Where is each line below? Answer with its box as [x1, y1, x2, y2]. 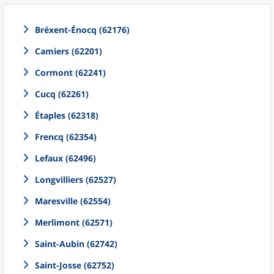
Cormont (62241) [35, 67, 106, 78]
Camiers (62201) [35, 45, 102, 57]
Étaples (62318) [35, 109, 98, 121]
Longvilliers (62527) [35, 174, 116, 185]
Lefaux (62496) [35, 152, 96, 164]
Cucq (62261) [35, 88, 89, 100]
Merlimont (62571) [35, 217, 113, 228]
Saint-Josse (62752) [35, 259, 114, 271]
